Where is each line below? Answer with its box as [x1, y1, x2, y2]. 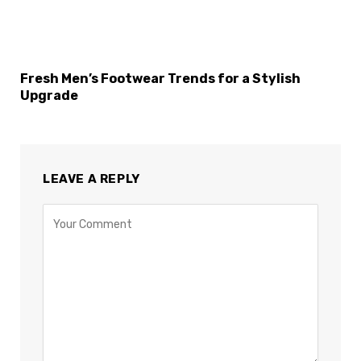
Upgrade [20, 88, 78, 104]
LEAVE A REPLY [43, 172, 140, 187]
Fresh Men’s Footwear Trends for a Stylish [20, 71, 301, 87]
